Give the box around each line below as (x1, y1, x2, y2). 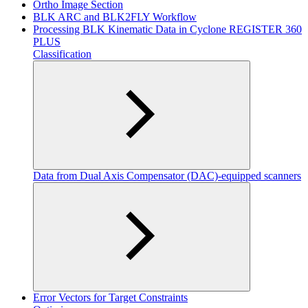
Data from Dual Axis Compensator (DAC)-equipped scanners (33, 169, 301, 181)
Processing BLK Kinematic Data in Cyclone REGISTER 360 (33, 23, 302, 35)
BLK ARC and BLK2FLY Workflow (33, 10, 197, 23)
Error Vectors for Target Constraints (33, 291, 188, 303)
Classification (33, 47, 91, 60)
